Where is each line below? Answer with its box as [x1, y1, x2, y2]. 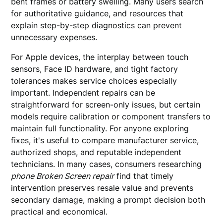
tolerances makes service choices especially [11, 76, 177, 86]
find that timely [114, 171, 174, 181]
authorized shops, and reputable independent [11, 147, 182, 157]
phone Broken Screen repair [11, 171, 114, 181]
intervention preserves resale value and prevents [11, 183, 194, 193]
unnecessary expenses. [11, 32, 98, 42]
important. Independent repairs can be [11, 88, 156, 98]
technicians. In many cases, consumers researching [11, 159, 202, 169]
